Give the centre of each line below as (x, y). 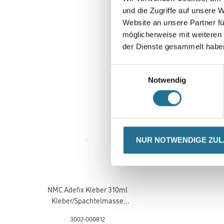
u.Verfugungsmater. (87, 211)
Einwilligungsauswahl (145, 69)
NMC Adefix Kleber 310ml (87, 189)
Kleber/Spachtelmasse (87, 200)
